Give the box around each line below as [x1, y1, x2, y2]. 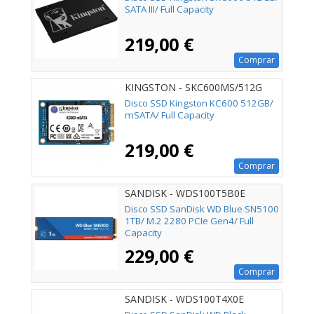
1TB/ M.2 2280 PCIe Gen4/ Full [125, 214, 254, 228]
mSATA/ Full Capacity [125, 109, 214, 122]
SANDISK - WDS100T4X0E [125, 292, 244, 306]
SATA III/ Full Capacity [125, 3, 214, 16]
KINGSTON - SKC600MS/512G [125, 81, 262, 95]
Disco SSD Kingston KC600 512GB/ [125, 97, 273, 110]
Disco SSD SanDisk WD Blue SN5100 [125, 203, 279, 216]
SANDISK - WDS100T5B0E [125, 186, 245, 200]
